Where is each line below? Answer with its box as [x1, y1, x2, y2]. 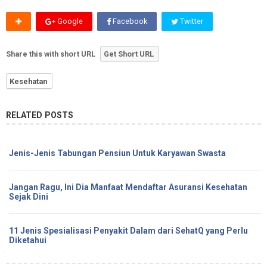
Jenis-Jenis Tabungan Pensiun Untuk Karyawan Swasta [9, 148, 226, 158]
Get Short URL [104, 49, 154, 58]
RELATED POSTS [6, 110, 73, 120]
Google [55, 16, 83, 26]
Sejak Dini [9, 191, 48, 201]
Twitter [178, 16, 203, 26]
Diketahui [9, 235, 46, 245]
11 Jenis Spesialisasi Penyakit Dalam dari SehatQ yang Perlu [9, 225, 248, 235]
